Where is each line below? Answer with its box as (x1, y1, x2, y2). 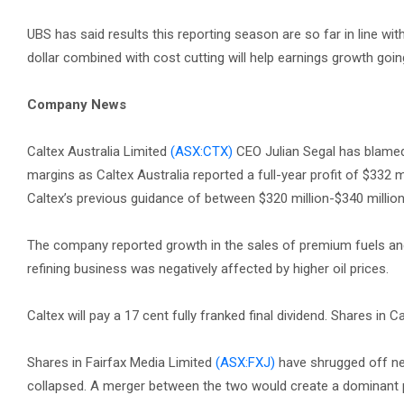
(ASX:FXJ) (216, 354, 275, 371)
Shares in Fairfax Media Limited (27, 354, 216, 371)
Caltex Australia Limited (27, 143, 170, 160)
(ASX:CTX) (170, 143, 233, 160)
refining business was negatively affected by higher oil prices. (27, 261, 389, 277)
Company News (27, 96, 126, 113)
